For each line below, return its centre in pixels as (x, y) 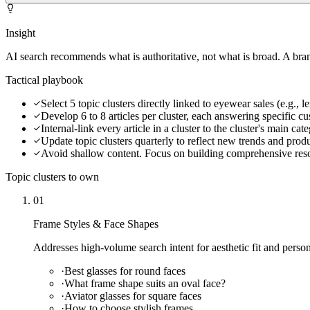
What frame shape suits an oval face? (145, 283)
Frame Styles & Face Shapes (96, 224)
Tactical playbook (44, 80)
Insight (20, 33)
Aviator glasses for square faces (133, 295)
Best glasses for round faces (125, 271)
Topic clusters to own (52, 176)
